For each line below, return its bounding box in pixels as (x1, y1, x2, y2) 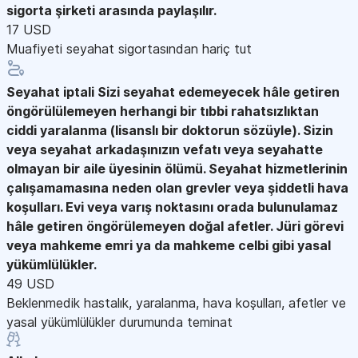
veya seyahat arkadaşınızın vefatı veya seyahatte (6, 141, 323, 157)
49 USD (6, 275, 54, 292)
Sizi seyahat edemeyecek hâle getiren (97, 83, 340, 100)
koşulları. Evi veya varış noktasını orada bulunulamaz (6, 198, 338, 215)
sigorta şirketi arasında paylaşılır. (6, 2, 217, 18)
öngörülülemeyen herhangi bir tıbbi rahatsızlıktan (6, 102, 319, 119)
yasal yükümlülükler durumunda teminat (6, 313, 233, 330)
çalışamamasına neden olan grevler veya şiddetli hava (6, 179, 348, 196)
